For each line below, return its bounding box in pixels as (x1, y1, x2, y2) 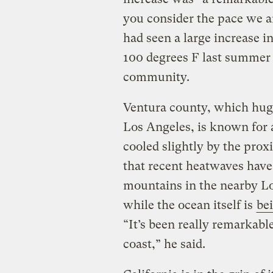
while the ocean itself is (122, 197, 256, 212)
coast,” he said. (122, 236, 205, 251)
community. (122, 69, 190, 84)
